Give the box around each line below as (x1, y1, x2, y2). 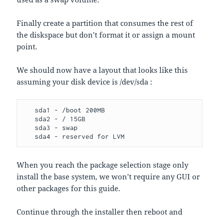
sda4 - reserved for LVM (35, 132, 125, 141)
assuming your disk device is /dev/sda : (17, 77, 153, 87)
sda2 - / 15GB (23, 115, 35, 123)
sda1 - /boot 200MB (23, 106, 35, 114)
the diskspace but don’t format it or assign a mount (17, 30, 196, 40)
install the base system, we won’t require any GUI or (17, 172, 200, 182)
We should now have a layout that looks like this (17, 65, 188, 75)
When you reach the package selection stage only (17, 160, 189, 170)
